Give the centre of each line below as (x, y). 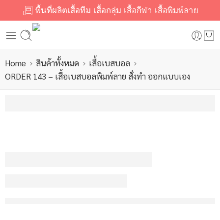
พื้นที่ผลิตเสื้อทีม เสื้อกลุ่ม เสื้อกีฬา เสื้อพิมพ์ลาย (115, 10)
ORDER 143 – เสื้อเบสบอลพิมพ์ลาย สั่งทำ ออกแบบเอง (97, 76)
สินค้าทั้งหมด (57, 63)
